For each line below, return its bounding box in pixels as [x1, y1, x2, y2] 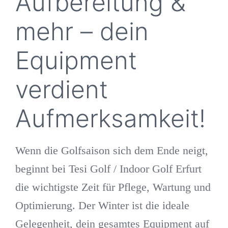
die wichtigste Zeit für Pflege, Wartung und [15, 181, 211, 194]
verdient [15, 74, 108, 105]
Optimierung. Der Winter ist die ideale [15, 199, 189, 212]
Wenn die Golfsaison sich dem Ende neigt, [15, 144, 208, 157]
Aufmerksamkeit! [15, 103, 206, 134]
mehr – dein [15, 16, 149, 47]
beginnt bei [15, 162, 69, 176]
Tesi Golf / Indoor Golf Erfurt [68, 162, 202, 176]
